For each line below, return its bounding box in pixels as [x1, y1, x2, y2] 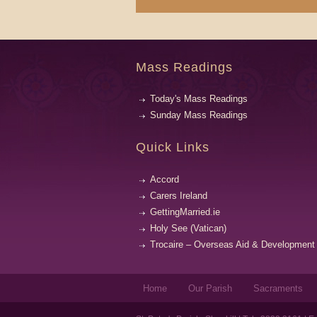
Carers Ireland [150, 190, 207, 201]
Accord [150, 173, 179, 185]
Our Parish [188, 282, 232, 294]
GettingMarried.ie [150, 206, 220, 217]
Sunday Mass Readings [150, 110, 248, 121]
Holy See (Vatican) [150, 222, 226, 234]
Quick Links [136, 140, 209, 155]
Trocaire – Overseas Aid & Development [150, 238, 315, 250]
